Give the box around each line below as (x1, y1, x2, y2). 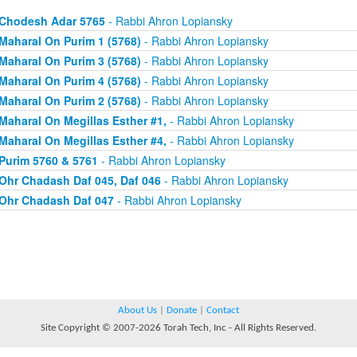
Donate (167, 305, 197, 316)
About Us (118, 305, 157, 316)
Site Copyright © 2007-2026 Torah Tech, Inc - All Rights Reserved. (41, 323, 316, 333)
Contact (206, 305, 239, 316)
